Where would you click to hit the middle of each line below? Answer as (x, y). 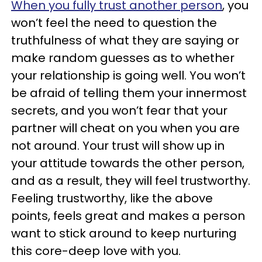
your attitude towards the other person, (128, 163)
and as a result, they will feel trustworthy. (131, 181)
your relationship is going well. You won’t (128, 75)
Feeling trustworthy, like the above (112, 198)
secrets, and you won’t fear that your (119, 111)
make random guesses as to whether (123, 58)
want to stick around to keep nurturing (124, 233)
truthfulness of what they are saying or (125, 40)
